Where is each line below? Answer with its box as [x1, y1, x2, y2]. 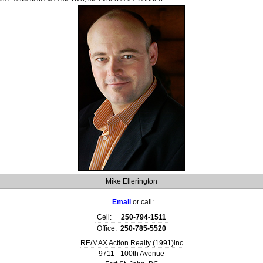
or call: [133, 198, 154, 207]
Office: [97, 224, 117, 233]
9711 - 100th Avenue [99, 249, 164, 258]
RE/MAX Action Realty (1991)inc [80, 239, 183, 248]
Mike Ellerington [106, 177, 157, 186]
